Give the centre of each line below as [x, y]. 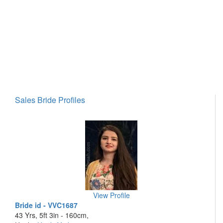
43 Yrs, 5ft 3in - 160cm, [52, 215]
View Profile [111, 195]
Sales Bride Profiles [50, 100]
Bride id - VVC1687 [46, 205]
